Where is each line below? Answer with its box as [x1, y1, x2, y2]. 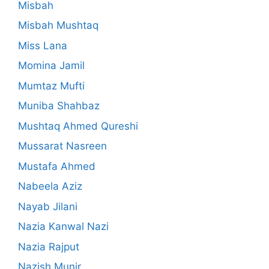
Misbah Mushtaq [18, 19, 98, 32]
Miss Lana [18, 39, 67, 52]
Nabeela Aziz [18, 180, 82, 193]
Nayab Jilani [18, 200, 77, 213]
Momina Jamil [18, 59, 85, 72]
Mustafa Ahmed [18, 160, 95, 172]
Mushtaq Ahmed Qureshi [18, 119, 138, 132]
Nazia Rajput [18, 240, 79, 253]
